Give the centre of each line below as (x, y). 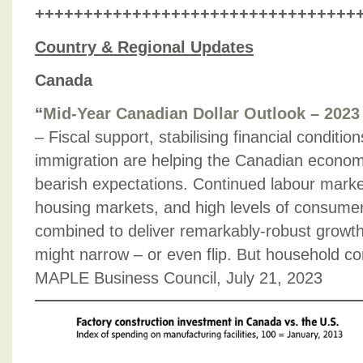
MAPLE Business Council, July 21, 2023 (179, 278)
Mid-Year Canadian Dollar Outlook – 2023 (201, 113)
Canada (64, 80)
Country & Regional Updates (144, 47)
